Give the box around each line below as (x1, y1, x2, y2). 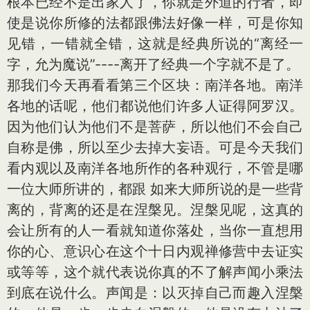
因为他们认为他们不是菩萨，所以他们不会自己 (7, 118, 303, 135)
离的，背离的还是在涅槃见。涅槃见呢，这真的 (7, 201, 303, 218)
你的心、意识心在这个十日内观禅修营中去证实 (7, 243, 303, 259)
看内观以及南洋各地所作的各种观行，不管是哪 (7, 160, 303, 176)
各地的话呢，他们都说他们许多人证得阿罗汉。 (7, 98, 303, 114)
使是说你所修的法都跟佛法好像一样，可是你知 (7, 15, 303, 31)
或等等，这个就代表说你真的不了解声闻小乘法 (7, 264, 303, 280)
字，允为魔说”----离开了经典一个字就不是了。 (7, 56, 300, 73)
